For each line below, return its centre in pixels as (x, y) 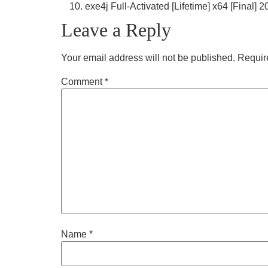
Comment (83, 81)
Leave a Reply (116, 30)
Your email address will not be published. (148, 58)
